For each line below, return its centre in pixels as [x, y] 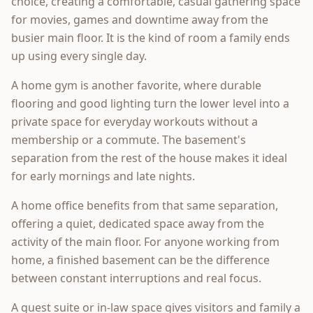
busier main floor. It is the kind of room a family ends [151, 37]
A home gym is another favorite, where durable [136, 85]
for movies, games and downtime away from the [140, 19]
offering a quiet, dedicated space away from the [138, 223]
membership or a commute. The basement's [129, 139]
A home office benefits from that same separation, [145, 205]
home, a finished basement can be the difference [140, 260]
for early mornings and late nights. [103, 176]
